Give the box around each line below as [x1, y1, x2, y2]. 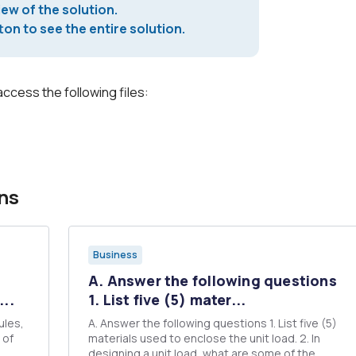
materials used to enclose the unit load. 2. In [88, 331, 300, 346]
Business [93, 248, 137, 261]
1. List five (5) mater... [88, 290, 246, 309]
